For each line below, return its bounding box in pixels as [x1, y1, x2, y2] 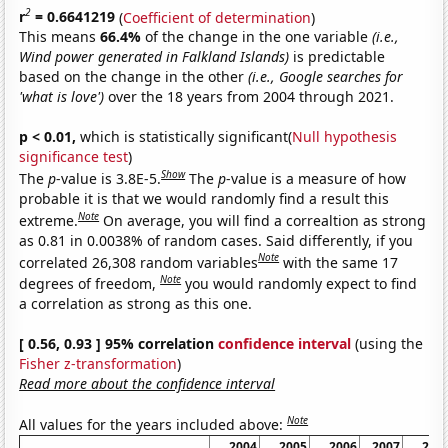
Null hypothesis [292, 127, 398, 147]
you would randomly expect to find [185, 273, 418, 293]
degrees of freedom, [19, 273, 161, 293]
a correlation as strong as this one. [19, 293, 253, 313]
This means [19, 27, 101, 47]
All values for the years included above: [19, 414, 288, 434]
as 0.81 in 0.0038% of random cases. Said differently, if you [19, 230, 414, 250]
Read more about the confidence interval [19, 373, 276, 393]
